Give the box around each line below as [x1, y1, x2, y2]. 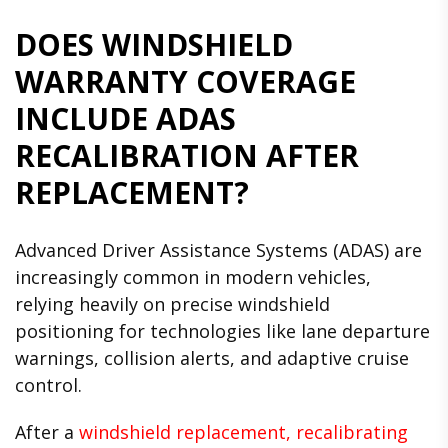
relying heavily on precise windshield [15, 292, 330, 317]
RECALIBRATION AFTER [15, 135, 359, 177]
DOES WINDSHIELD [15, 24, 293, 66]
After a [15, 419, 79, 444]
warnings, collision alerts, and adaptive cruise [15, 346, 409, 371]
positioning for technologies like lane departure [15, 319, 430, 344]
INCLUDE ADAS [15, 98, 236, 140]
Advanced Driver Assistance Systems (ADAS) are [15, 238, 422, 263]
